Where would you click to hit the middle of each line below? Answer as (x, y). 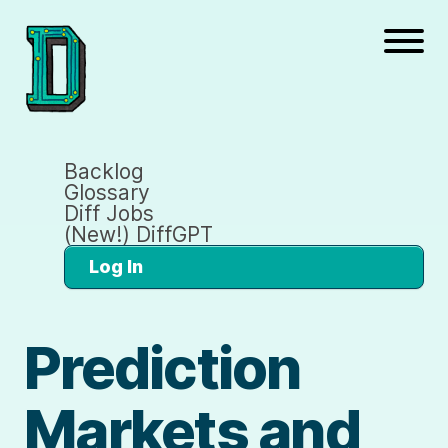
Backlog (104, 171)
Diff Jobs (109, 213)
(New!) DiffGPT (138, 234)
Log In (116, 266)
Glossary (107, 192)
